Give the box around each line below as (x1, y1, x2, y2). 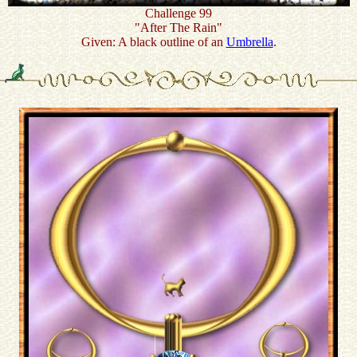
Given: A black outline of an (80, 35, 226, 49)
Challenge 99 (145, 6, 212, 20)
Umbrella (226, 35, 273, 49)
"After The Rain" (135, 21, 222, 34)
